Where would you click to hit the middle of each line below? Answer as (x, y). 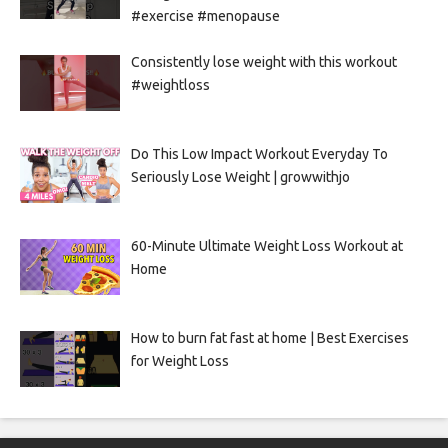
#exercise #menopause (205, 15)
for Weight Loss (179, 360)
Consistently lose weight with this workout (263, 61)
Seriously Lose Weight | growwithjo (240, 176)
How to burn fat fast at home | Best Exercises (269, 337)
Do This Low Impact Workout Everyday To (259, 153)
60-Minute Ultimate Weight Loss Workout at (266, 245)
